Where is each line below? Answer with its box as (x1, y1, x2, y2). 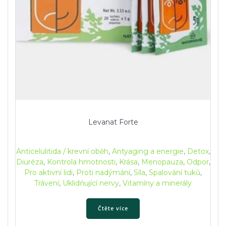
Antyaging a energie (111, 147, 184, 156)
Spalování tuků (149, 168, 200, 178)
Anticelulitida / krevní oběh (16, 147, 108, 156)
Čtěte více (98, 204, 128, 212)
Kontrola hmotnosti (46, 157, 116, 167)
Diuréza (16, 157, 43, 167)
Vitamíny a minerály (123, 179, 192, 188)
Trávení (34, 179, 59, 188)
